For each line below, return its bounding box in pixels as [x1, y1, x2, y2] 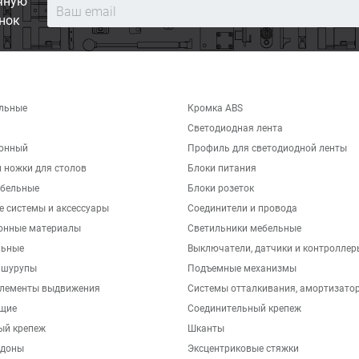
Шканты [188, 323, 224, 334]
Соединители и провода [188, 203, 297, 214]
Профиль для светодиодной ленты [188, 143, 347, 154]
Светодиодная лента [188, 123, 283, 134]
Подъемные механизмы [188, 263, 296, 274]
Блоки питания [188, 163, 256, 174]
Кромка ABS [188, 103, 243, 114]
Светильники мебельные [188, 223, 301, 234]
